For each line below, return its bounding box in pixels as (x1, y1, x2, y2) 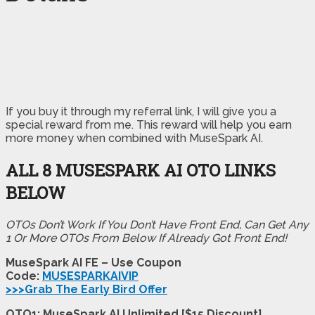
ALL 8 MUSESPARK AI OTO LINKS (6, 158, 276, 181)
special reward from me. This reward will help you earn (6, 117, 292, 131)
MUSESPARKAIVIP (42, 269, 139, 283)
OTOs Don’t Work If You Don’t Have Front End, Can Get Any (6, 217, 309, 231)
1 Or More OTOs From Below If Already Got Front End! (6, 231, 287, 245)
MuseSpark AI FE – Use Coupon (6, 255, 181, 269)
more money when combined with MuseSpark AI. (6, 131, 263, 145)
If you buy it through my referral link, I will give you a (6, 104, 276, 118)
